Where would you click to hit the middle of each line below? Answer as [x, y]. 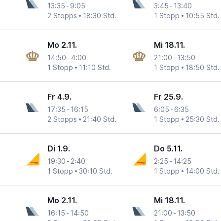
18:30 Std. [100, 16]
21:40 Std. [100, 119]
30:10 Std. [96, 171]
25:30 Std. [202, 119]
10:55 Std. [202, 16]
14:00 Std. [202, 171]
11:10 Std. [95, 68]
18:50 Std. [202, 68]
